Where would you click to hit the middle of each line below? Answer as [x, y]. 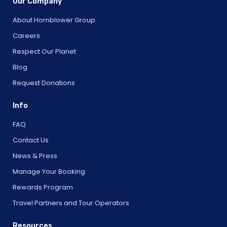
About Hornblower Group [54, 20]
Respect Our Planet [44, 51]
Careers [26, 35]
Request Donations [44, 83]
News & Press [35, 156]
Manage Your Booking [49, 171]
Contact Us [31, 140]
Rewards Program [43, 187]
